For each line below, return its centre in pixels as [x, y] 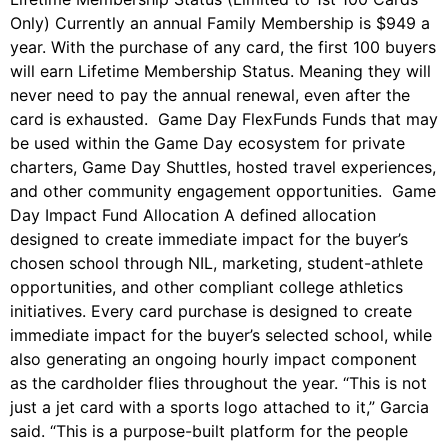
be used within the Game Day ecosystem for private [207, 143]
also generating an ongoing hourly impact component [213, 359]
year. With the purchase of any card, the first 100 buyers [223, 47]
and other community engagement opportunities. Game [223, 191]
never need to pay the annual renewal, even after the [210, 95]
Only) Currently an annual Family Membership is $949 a [220, 23]
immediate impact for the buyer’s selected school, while [221, 335]
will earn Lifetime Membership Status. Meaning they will [220, 71]
